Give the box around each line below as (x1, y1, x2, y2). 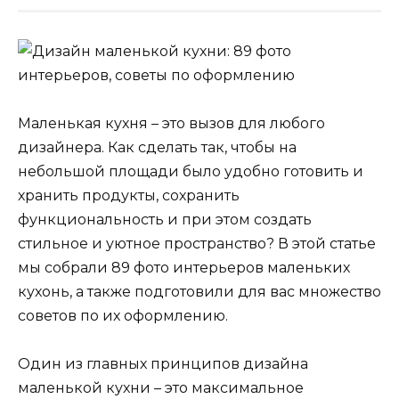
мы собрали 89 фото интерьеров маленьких (18, 258, 350, 276)
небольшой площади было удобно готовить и (18, 162, 363, 180)
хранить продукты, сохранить (18, 186, 240, 204)
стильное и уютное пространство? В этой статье (18, 234, 376, 252)
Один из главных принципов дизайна (18, 355, 308, 373)
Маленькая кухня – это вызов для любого (18, 114, 325, 132)
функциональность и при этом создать (18, 210, 312, 228)
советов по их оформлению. (18, 306, 228, 324)
